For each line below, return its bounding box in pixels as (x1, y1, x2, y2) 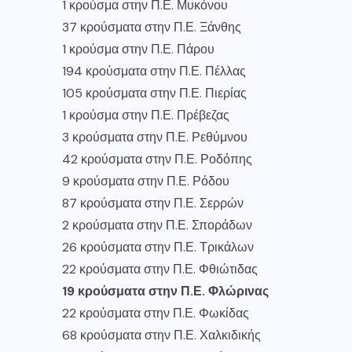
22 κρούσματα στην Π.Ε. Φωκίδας (62, 304, 249, 321)
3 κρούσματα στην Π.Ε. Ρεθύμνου (62, 128, 247, 145)
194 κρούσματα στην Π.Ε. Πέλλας (62, 62, 246, 79)
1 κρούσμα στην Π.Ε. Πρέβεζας (62, 106, 229, 123)
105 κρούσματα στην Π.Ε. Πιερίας (62, 84, 247, 101)
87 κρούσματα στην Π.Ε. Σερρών (62, 194, 244, 211)
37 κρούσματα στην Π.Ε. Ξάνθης (62, 18, 241, 35)
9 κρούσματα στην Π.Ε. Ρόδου (62, 172, 229, 189)
